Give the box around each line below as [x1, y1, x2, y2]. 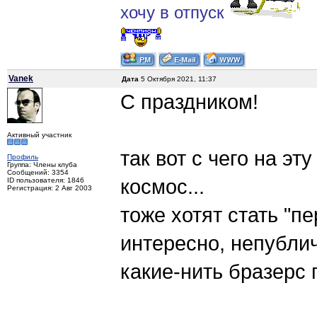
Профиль [7, 153, 38, 161]
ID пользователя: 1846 [7, 176, 84, 185]
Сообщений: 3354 [7, 168, 69, 177]
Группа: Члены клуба [7, 161, 77, 169]
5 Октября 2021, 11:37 [139, 75, 217, 83]
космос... [120, 175, 204, 199]
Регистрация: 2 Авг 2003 [7, 184, 92, 192]
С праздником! [120, 90, 258, 114]
